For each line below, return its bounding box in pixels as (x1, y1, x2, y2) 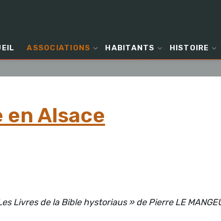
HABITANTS (105, 43, 155, 52)
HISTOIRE (169, 43, 209, 52)
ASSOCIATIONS (27, 43, 91, 52)
